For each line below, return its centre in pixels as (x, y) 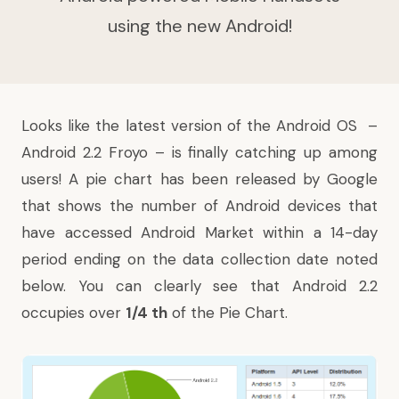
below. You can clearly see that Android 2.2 (199, 286)
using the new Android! (199, 26)
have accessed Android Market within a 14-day (199, 232)
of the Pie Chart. (228, 313)
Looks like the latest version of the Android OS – (199, 126)
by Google (336, 179)
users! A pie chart (91, 179)
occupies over (73, 313)
